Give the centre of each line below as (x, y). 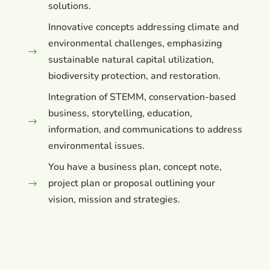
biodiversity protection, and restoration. (135, 76)
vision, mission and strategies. (115, 200)
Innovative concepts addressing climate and (144, 27)
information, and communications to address (146, 130)
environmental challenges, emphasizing (135, 44)
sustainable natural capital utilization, (131, 60)
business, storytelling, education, (121, 114)
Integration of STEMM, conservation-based (142, 97)
